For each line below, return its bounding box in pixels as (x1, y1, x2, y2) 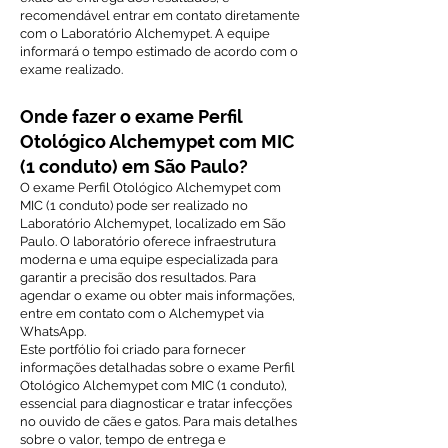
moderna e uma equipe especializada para (20, 252, 278, 267)
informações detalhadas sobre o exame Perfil (20, 360, 295, 375)
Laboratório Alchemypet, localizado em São (20, 216, 286, 231)
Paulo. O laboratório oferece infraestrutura (20, 234, 276, 249)
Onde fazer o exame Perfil (20, 106, 242, 127)
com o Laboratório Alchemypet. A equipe (20, 26, 270, 41)
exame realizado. (20, 62, 123, 77)
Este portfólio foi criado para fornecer (20, 342, 246, 357)
